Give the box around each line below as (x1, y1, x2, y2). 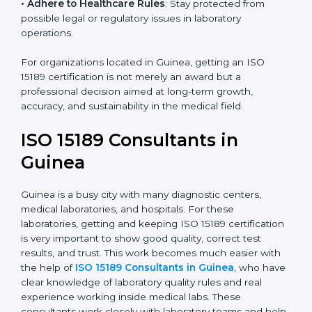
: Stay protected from (165, 70, 265, 82)
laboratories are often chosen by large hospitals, (21, 11, 247, 23)
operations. (21, 100, 73, 111)
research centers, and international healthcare (21, 26, 240, 38)
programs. (21, 40, 68, 52)
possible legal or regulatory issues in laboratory (21, 85, 241, 97)
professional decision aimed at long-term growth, (21, 159, 253, 171)
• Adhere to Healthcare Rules (21, 70, 165, 82)
